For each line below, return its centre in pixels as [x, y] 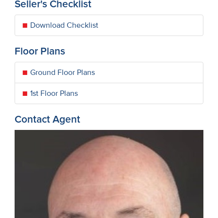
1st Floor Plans [54, 93]
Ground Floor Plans [63, 72]
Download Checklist [64, 25]
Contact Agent [47, 119]
